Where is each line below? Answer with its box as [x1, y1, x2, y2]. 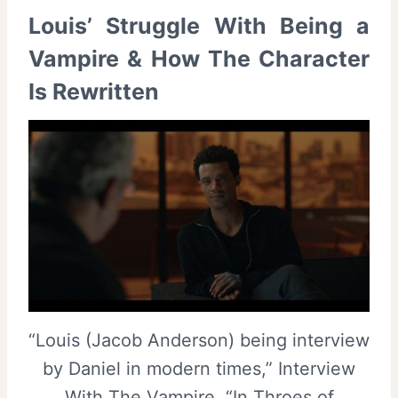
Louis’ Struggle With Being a [28, 12, 370, 40]
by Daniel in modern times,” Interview [43, 357, 355, 379]
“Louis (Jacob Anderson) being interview [28, 329, 370, 351]
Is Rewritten [28, 78, 159, 106]
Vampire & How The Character [28, 45, 370, 73]
